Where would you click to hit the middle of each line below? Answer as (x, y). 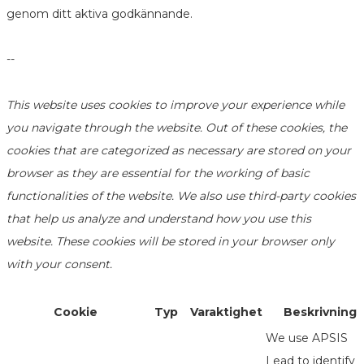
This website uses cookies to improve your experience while (175, 105)
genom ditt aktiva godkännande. (100, 14)
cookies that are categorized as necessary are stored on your (179, 151)
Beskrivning (320, 312)
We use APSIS (307, 338)
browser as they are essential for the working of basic (158, 173)
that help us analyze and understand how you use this (159, 219)
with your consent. (59, 264)
